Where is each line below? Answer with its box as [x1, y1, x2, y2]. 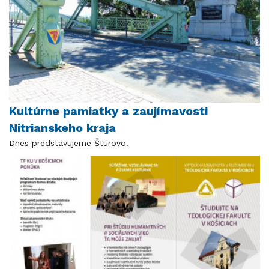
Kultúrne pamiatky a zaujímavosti [9, 103, 208, 118]
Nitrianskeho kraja [9, 120, 116, 135]
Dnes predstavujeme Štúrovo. [9, 138, 128, 148]
